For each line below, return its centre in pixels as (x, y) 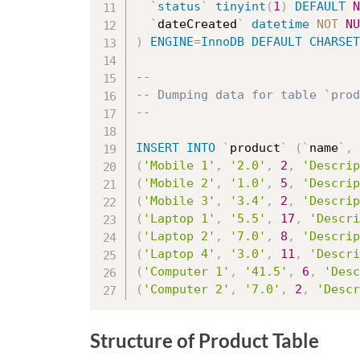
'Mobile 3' (179, 201)
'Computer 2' (186, 290)
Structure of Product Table (205, 340)
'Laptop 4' (179, 254)
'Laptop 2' (179, 237)
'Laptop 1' (179, 219)
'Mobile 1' (179, 166)
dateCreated (197, 25)
